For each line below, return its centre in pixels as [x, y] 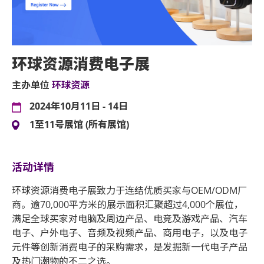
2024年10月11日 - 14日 [79, 106]
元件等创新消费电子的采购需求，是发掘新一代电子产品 [130, 247]
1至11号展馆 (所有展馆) [79, 125]
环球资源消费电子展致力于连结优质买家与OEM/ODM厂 [129, 191]
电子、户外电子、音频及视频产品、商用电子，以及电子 [130, 233]
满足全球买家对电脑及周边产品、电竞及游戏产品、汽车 [130, 219]
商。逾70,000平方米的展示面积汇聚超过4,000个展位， [128, 205]
